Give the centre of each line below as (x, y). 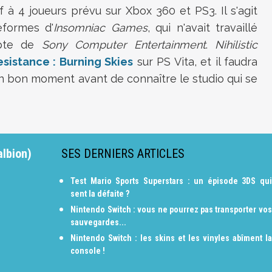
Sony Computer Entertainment (124, 45)
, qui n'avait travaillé (202, 28)
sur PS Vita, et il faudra (195, 62)
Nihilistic (236, 45)
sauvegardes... (99, 222)
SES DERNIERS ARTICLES (123, 154)
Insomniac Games (100, 28)
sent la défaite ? (100, 194)
